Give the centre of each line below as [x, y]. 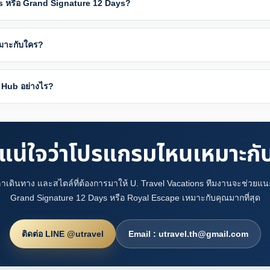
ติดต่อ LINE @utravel [62, 234]
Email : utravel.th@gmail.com [188, 234]
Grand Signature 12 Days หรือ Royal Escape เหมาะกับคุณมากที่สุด [135, 198]
